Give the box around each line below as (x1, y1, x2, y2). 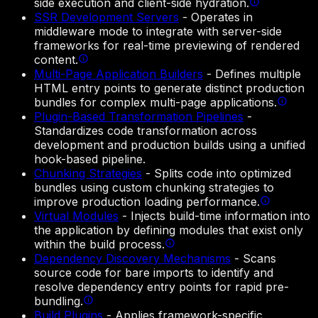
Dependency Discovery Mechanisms (34, 251, 231, 266)
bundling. (34, 294, 83, 309)
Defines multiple (215, 67, 301, 82)
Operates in (191, 10, 253, 25)
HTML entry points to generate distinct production (34, 81, 305, 96)
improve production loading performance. (34, 194, 260, 209)
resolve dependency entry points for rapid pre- (34, 280, 289, 295)
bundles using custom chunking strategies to (34, 180, 274, 195)
